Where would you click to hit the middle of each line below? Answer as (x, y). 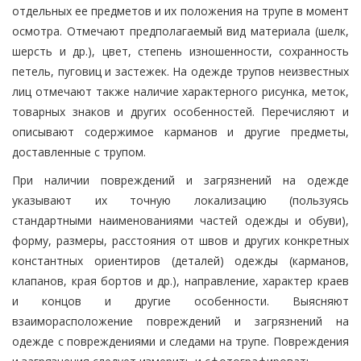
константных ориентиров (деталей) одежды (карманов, (180, 260)
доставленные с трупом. (79, 151)
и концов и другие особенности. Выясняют (180, 301)
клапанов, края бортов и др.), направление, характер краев (180, 280)
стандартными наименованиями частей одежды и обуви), (180, 220)
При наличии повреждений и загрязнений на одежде (180, 180)
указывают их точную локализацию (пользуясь (180, 200)
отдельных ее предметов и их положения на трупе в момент (180, 10)
